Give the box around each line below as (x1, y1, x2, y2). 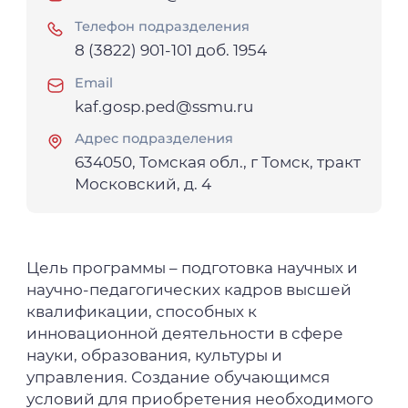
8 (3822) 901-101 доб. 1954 (75, 41, 268, 60)
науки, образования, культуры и (26, 346, 283, 365)
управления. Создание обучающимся (26, 368, 331, 387)
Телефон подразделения (75, 18, 250, 36)
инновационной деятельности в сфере (26, 324, 344, 343)
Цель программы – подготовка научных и (26, 259, 359, 278)
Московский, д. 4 (75, 175, 212, 194)
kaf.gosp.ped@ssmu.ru (75, 97, 254, 116)
